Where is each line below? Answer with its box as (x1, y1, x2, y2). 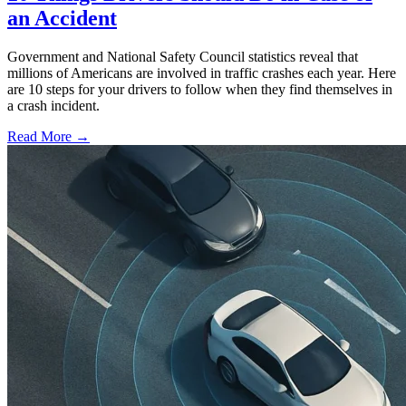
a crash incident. (7, 98, 100, 114)
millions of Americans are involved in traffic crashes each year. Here (7, 65, 396, 82)
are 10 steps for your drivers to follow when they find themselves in (7, 82, 392, 98)
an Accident (7, 6, 117, 31)
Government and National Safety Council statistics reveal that (7, 49, 358, 65)
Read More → (7, 129, 90, 145)
